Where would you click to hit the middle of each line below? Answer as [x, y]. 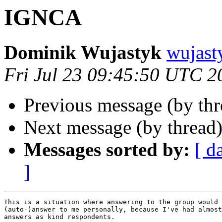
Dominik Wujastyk [83, 53]
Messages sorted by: [107, 150]
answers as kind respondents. [59, 217]
